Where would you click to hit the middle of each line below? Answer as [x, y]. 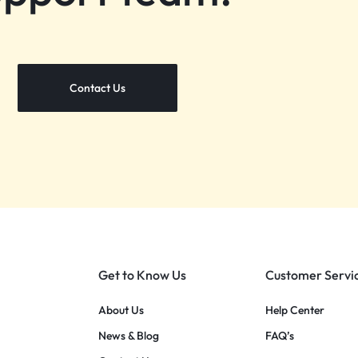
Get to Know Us [142, 274]
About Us [121, 310]
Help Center [295, 310]
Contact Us [97, 88]
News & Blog [128, 335]
